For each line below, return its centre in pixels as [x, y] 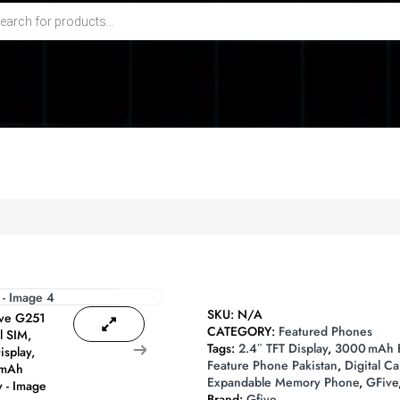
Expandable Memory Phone [283, 383]
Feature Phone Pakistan [272, 366]
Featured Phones [325, 332]
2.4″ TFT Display [283, 349]
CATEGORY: [241, 332]
